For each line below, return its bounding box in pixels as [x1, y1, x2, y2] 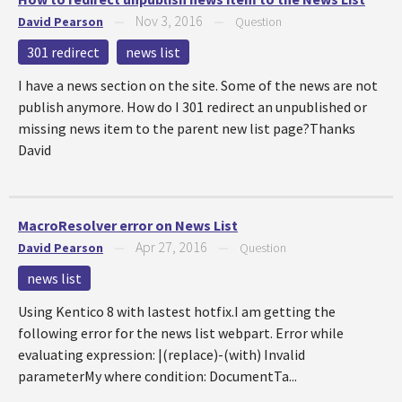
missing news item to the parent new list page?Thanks [18, 119, 355, 137]
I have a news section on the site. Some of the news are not [18, 76, 378, 94]
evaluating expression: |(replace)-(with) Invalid [18, 345, 305, 363]
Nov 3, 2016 [135, 12, 203, 30]
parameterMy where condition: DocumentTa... [18, 367, 297, 385]
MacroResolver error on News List [18, 216, 238, 234]
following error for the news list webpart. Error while [18, 324, 344, 342]
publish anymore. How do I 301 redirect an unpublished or [18, 98, 367, 116]
